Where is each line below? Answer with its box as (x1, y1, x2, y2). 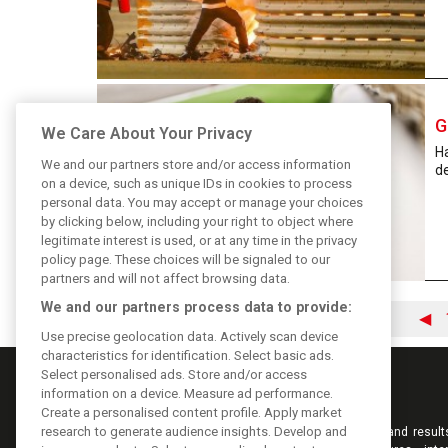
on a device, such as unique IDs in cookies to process (41, 175, 352, 191)
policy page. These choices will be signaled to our (41, 251, 330, 267)
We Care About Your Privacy (41, 123, 252, 143)
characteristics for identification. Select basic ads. (41, 347, 334, 363)
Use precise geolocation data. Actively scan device (41, 328, 338, 344)
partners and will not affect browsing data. (41, 270, 290, 286)
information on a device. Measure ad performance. (41, 385, 333, 401)
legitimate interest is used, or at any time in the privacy (41, 232, 357, 248)
